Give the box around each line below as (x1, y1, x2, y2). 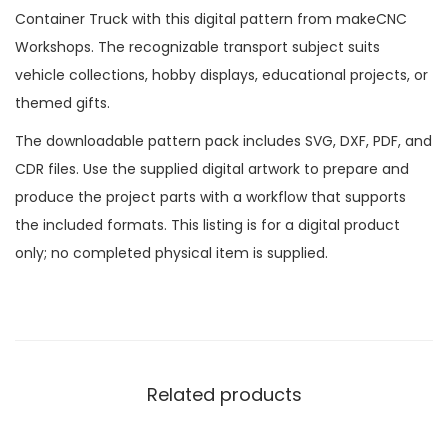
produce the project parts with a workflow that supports (15, 186, 406, 207)
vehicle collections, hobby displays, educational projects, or (15, 64, 428, 85)
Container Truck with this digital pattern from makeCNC (15, 8, 407, 29)
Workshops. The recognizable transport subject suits (15, 36, 380, 57)
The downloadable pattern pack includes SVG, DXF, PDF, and (15, 130, 432, 151)
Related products (146, 381, 302, 407)
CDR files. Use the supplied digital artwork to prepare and (15, 158, 409, 179)
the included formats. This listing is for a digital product (15, 214, 400, 235)
